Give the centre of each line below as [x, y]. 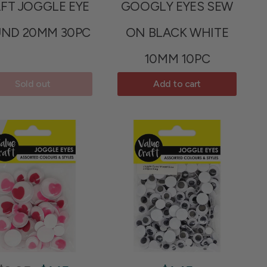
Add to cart [177, 84]
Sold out [33, 84]
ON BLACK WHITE [177, 32]
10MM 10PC [177, 58]
